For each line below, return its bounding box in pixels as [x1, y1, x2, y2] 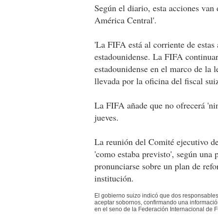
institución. [94, 172, 134, 184]
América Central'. [94, 14, 157, 26]
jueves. [94, 111, 119, 123]
